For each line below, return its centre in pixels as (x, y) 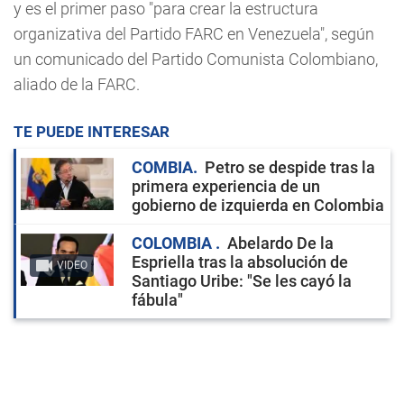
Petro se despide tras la (290, 167)
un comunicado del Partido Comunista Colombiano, (196, 59)
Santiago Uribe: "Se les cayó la (242, 281)
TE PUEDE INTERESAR (92, 132)
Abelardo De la (280, 243)
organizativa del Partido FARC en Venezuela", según (194, 34)
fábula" (157, 300)
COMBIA (162, 167)
